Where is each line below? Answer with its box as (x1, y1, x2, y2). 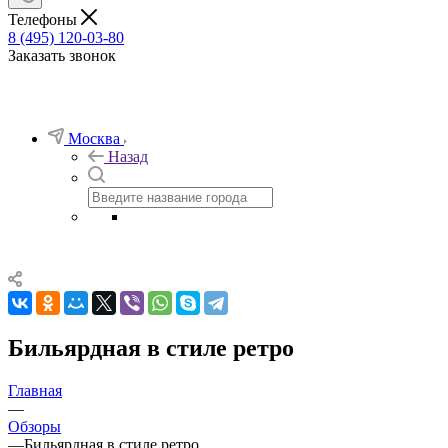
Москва (68, 129, 120, 147)
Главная (8, 381, 62, 399)
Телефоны (8, 10, 81, 28)
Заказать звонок (8, 46, 116, 64)
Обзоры (8, 417, 61, 435)
